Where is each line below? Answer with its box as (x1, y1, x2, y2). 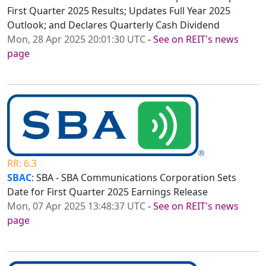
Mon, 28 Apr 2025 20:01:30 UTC (7, 33, 145, 46)
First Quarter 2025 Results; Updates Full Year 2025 (7, 4, 230, 18)
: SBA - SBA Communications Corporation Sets (31, 171, 236, 185)
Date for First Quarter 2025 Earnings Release (7, 185, 208, 199)
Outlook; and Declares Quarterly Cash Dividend (7, 18, 220, 32)
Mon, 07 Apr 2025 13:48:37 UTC (7, 199, 145, 213)
